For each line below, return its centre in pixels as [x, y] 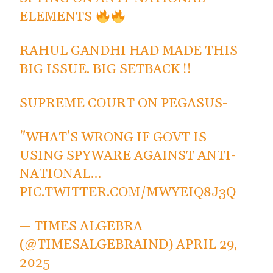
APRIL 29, [207, 245]
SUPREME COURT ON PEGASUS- [124, 104]
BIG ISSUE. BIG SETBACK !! [106, 70]
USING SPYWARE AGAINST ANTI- [128, 156]
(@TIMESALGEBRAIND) [98, 245]
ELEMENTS [58, 17]
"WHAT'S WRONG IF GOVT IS [113, 138]
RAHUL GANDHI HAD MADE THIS [129, 51]
